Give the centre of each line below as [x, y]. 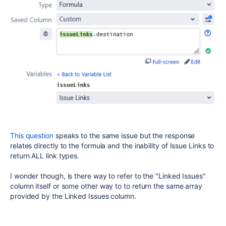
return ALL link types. [45, 155]
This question [32, 135]
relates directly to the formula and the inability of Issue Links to [112, 145]
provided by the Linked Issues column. [73, 196]
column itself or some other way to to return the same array [106, 186]
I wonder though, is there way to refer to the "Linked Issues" [108, 176]
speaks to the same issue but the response [124, 135]
